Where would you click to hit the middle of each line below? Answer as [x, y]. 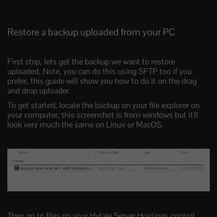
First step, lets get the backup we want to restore [91, 61]
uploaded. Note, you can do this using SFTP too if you [100, 71]
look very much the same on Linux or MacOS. [85, 124]
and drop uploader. [39, 90]
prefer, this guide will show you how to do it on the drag [102, 81]
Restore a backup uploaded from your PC [91, 32]
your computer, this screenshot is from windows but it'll [103, 115]
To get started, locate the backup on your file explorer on [103, 105]
